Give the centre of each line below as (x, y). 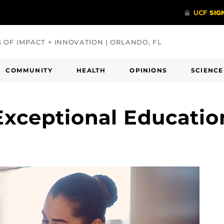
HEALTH (91, 70)
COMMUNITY (29, 70)
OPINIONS (148, 70)
